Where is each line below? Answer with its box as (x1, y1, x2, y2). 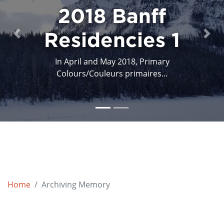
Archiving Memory (41, 178, 110, 190)
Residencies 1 (44, 28, 180, 50)
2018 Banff (58, 4, 166, 26)
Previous (16, 33, 49, 44)
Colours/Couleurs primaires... (56, 67, 167, 79)
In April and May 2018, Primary (54, 55, 169, 67)
